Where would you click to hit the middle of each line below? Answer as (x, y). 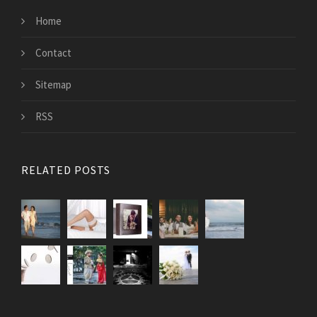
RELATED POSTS (66, 170)
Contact (53, 53)
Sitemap (53, 85)
